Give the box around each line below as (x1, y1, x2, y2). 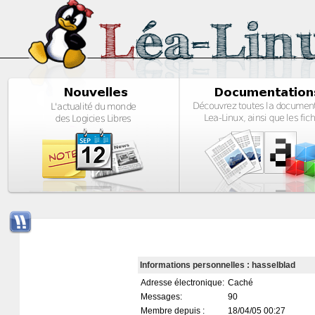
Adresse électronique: (140, 278, 226, 288)
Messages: (140, 292, 184, 302)
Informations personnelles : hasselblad (139, 260, 295, 271)
